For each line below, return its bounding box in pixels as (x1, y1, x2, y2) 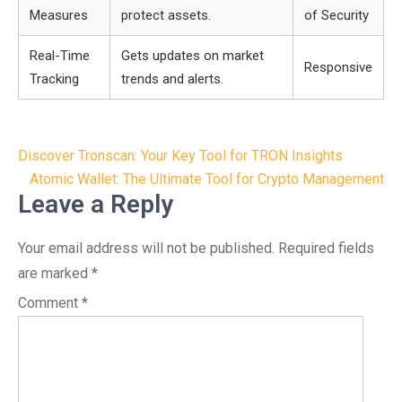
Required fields (278, 240, 374, 257)
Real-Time (30, 48, 90, 64)
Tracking (30, 71, 79, 87)
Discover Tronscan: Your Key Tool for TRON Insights (18, 147, 343, 164)
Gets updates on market (121, 48, 264, 64)
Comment (18, 294, 82, 311)
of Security (304, 7, 369, 23)
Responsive (304, 59, 372, 75)
